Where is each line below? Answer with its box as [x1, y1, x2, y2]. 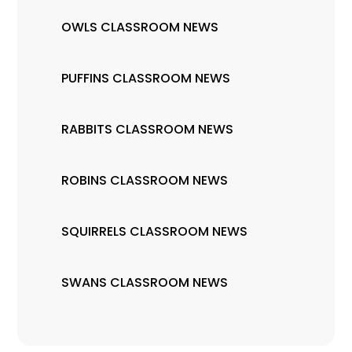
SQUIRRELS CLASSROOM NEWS [61, 222, 248, 241]
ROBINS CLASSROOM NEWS [61, 171, 229, 190]
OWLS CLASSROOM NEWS [61, 18, 219, 37]
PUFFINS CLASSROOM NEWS [61, 69, 231, 88]
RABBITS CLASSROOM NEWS [61, 120, 234, 139]
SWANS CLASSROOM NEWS [61, 273, 229, 292]
